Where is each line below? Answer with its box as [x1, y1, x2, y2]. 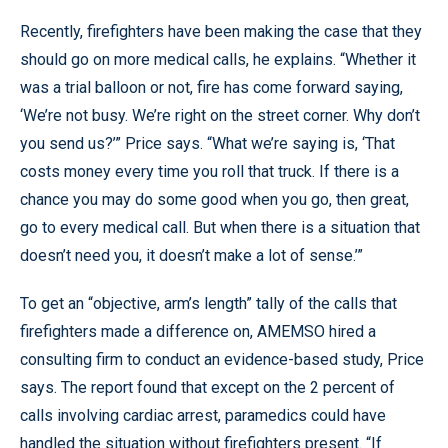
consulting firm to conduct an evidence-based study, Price [20, 350, 424, 369]
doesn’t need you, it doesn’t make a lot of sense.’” [20, 246, 363, 265]
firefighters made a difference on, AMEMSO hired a [20, 322, 376, 341]
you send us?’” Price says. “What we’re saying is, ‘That [20, 134, 395, 153]
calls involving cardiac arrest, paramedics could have [20, 406, 386, 425]
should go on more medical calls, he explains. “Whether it [20, 50, 416, 69]
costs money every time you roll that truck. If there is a [20, 162, 399, 181]
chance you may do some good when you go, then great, [20, 190, 409, 209]
